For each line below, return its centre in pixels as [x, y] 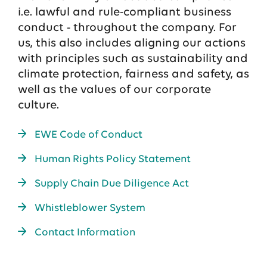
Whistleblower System [90, 208]
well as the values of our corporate [114, 90]
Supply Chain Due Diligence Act [111, 184]
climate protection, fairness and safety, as [133, 74]
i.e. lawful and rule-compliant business [124, 13]
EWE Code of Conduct [88, 135]
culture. [38, 105]
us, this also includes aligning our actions [131, 44]
